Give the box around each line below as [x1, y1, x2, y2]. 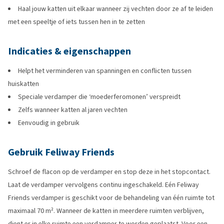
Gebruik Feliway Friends [8, 145, 114, 159]
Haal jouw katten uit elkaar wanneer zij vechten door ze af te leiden [18, 4, 213, 13]
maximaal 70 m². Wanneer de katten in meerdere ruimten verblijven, [8, 206, 204, 215]
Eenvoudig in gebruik [18, 118, 79, 127]
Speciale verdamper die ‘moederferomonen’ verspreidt [18, 92, 180, 101]
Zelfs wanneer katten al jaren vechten [18, 105, 127, 114]
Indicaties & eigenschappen [8, 44, 131, 58]
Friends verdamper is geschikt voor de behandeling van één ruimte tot [8, 193, 214, 202]
